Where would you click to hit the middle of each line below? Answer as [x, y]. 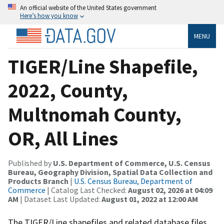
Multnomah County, [95, 114]
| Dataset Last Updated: [60, 199]
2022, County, [68, 90]
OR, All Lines [63, 138]
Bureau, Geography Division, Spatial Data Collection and [110, 172]
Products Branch [38, 181]
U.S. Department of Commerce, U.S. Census [132, 163]
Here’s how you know [49, 15]
